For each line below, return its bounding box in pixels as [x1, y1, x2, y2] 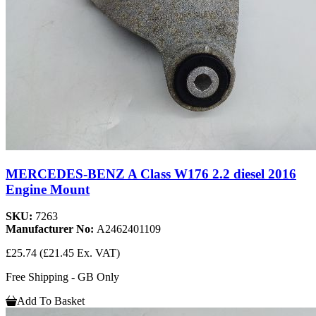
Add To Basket [17, 295, 85, 308]
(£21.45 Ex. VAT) [39, 247, 120, 260]
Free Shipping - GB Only [6, 271, 119, 284]
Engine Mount [6, 181, 90, 197]
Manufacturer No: [6, 223, 97, 236]
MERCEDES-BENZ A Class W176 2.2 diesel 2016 [6, 166, 296, 181]
